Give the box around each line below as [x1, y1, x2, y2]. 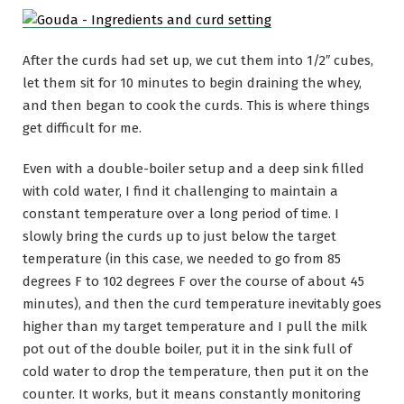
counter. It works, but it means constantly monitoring [23, 385, 361, 402]
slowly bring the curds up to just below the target [23, 227, 336, 244]
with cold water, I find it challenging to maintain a [23, 182, 338, 199]
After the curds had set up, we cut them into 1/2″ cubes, [23, 51, 373, 69]
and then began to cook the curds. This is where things [23, 96, 370, 114]
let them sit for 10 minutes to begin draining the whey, [23, 74, 362, 91]
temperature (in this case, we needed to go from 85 [23, 250, 341, 267]
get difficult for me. [23, 119, 142, 136]
